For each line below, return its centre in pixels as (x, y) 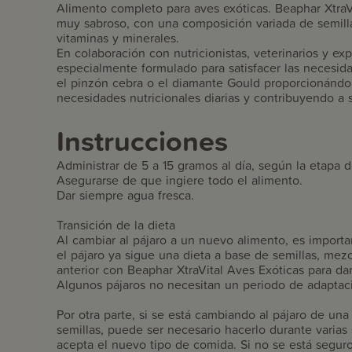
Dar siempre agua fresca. (125, 194)
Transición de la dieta (116, 224)
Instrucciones (142, 140)
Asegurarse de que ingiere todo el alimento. (180, 180)
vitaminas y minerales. (118, 37)
